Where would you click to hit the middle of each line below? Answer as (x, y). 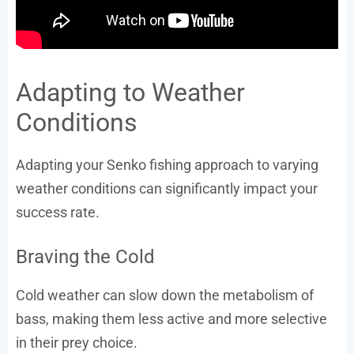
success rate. (58, 212)
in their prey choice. (77, 343)
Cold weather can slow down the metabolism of (165, 295)
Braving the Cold (85, 257)
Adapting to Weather (130, 92)
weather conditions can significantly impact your (167, 188)
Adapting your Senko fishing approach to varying (167, 165)
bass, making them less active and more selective (171, 319)
